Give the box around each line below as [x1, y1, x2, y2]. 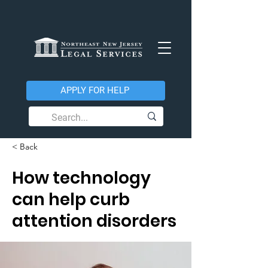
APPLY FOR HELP [60, 85, 129, 96]
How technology [12, 166, 151, 190]
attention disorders [12, 209, 176, 233]
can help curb [12, 188, 130, 211]
